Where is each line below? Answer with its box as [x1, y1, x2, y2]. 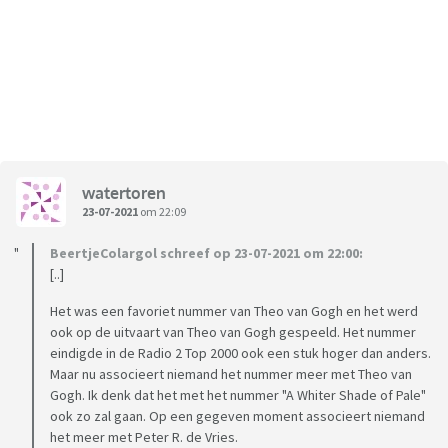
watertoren [82, 182, 166, 203]
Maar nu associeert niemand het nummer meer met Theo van [50, 365, 412, 384]
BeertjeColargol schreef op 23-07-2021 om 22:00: [50, 244, 363, 263]
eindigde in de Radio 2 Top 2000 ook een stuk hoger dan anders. [50, 344, 431, 363]
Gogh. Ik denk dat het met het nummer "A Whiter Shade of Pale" [50, 386, 426, 405]
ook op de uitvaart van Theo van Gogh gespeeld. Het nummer [50, 323, 416, 342]
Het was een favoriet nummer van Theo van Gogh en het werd [50, 302, 418, 321]
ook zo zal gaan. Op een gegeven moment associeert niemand [50, 407, 425, 426]
